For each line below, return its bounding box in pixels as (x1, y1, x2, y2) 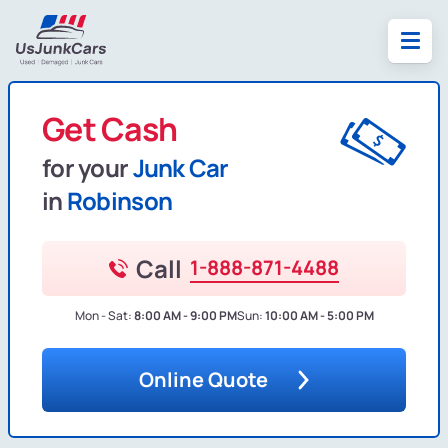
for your (42, 151, 133, 185)
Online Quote (139, 366, 268, 394)
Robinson (66, 184, 173, 218)
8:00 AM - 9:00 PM (133, 307, 237, 325)
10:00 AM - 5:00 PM (264, 307, 374, 325)
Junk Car (132, 151, 229, 185)
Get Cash (42, 107, 178, 152)
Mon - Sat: (74, 307, 132, 325)
